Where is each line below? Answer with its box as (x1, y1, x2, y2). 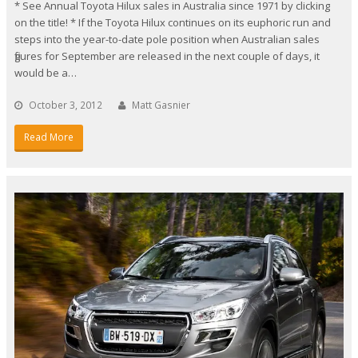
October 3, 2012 (29, 97, 102, 112)
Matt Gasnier (132, 97, 190, 112)
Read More (23, 129, 74, 144)
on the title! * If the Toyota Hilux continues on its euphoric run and (14, 14, 331, 30)
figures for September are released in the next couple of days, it (14, 48, 320, 63)
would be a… (14, 65, 77, 80)
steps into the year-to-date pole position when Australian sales (14, 31, 320, 46)
